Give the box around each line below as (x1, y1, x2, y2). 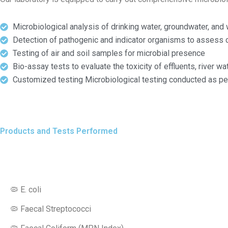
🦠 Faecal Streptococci (10, 204, 91, 214)
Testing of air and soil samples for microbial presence (13, 48, 205, 59)
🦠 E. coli (10, 185, 41, 195)
